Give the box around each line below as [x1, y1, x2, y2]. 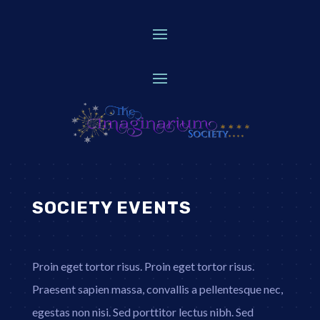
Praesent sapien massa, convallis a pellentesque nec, [31, 282, 283, 296]
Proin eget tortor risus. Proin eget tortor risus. [31, 259, 254, 274]
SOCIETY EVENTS [31, 198, 191, 219]
